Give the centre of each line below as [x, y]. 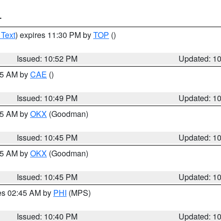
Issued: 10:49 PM [47, 98]
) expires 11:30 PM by [54, 35]
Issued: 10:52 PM [47, 58]
